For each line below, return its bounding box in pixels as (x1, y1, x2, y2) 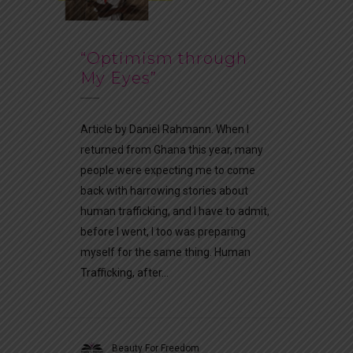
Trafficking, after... (80, 266, 169, 279)
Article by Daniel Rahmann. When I (80, 122, 249, 136)
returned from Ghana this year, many (80, 143, 263, 156)
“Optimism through (80, 48, 247, 68)
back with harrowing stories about (80, 184, 248, 197)
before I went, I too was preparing (80, 225, 246, 238)
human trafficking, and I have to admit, (80, 204, 269, 217)
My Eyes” (80, 68, 157, 87)
